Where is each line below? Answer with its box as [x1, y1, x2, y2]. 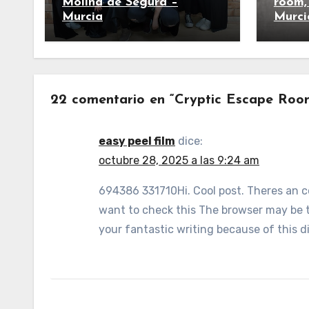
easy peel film [99, 134, 175, 148]
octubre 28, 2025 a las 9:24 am [99, 154, 259, 167]
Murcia [62, 10, 103, 23]
